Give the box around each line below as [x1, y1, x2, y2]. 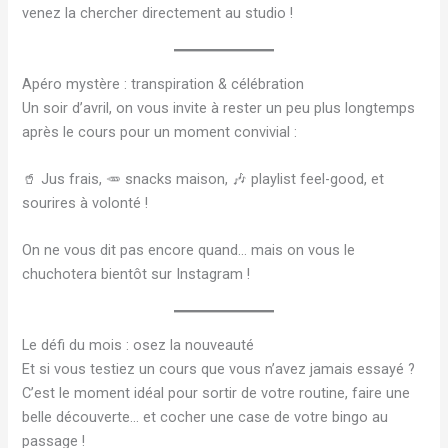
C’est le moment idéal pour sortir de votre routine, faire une [22, 383, 411, 402]
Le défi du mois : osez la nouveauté [22, 335, 255, 354]
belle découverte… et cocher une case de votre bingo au [22, 407, 389, 426]
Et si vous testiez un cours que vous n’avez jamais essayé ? [22, 359, 416, 378]
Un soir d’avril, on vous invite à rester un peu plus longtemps [22, 98, 416, 117]
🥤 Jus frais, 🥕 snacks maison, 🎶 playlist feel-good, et [22, 170, 385, 189]
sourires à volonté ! [22, 194, 149, 213]
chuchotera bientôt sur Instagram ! [22, 265, 251, 284]
